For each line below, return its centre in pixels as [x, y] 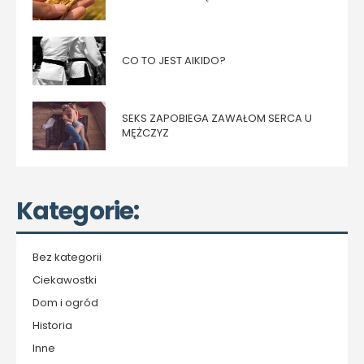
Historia [52, 326]
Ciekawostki [65, 280]
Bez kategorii [67, 258]
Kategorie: [78, 212]
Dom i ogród [65, 303]
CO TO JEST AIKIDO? [174, 61]
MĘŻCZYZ [145, 133]
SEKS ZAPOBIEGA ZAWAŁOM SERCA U [217, 119]
